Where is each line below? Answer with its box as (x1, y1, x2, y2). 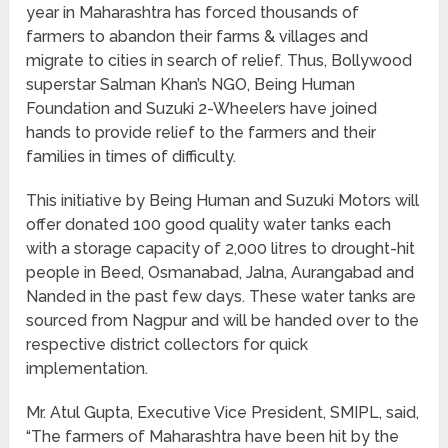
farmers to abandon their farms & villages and (26, 27, 369, 47)
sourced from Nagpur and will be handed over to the (26, 311, 420, 331)
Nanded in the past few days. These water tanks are (26, 287, 417, 307)
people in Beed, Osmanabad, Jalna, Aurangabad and (26, 263, 415, 283)
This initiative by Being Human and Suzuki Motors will (26, 191, 420, 211)
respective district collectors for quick (26, 335, 309, 355)
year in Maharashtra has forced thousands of (26, 3, 360, 23)
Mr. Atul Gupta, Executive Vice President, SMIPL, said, (26, 403, 420, 423)
